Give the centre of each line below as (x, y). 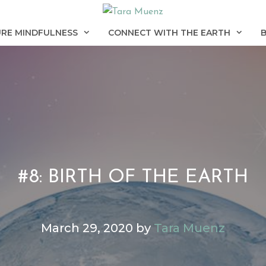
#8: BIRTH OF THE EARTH (133, 177)
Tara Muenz (189, 228)
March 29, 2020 (87, 228)
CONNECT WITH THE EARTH (169, 32)
